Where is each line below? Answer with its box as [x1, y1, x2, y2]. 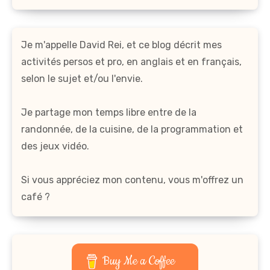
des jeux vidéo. [21, 140, 89, 152]
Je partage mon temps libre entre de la [21, 107, 196, 119]
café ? [21, 191, 50, 203]
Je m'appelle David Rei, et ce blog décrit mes [21, 39, 222, 51]
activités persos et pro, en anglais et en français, [21, 56, 242, 68]
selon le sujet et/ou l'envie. [21, 73, 143, 85]
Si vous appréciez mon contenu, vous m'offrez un [21, 174, 243, 186]
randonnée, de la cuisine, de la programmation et [21, 124, 243, 136]
